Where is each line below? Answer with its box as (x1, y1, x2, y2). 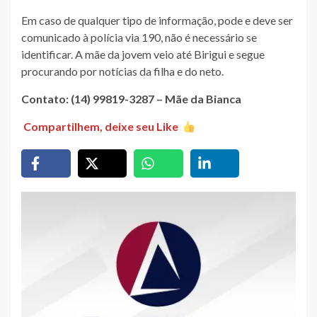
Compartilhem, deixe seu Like (23, 120, 179, 134)
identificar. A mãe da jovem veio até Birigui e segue (21, 47, 265, 62)
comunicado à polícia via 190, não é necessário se (21, 30, 257, 45)
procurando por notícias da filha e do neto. (21, 64, 224, 79)
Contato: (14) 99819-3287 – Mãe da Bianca (21, 92, 241, 106)
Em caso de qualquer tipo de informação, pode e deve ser (21, 13, 293, 28)
